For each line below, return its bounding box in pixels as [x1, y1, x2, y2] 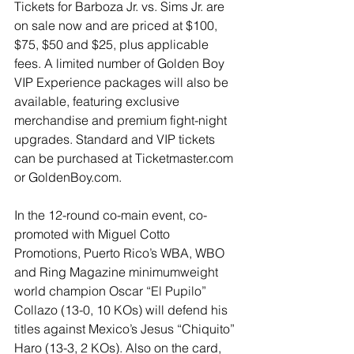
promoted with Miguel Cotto [14, 225, 173, 242]
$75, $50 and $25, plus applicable [14, 36, 212, 52]
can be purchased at [14, 149, 135, 166]
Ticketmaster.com [135, 149, 233, 166]
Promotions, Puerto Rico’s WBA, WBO [14, 244, 228, 261]
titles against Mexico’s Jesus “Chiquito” [14, 320, 238, 337]
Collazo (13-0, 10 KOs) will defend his [14, 301, 231, 318]
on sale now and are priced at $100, [14, 17, 220, 33]
